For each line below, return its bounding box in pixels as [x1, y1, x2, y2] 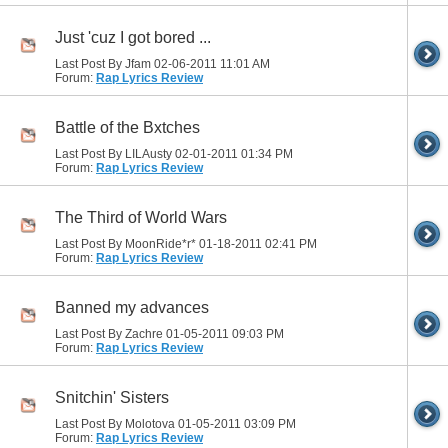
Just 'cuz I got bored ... [55, 28, 211, 46]
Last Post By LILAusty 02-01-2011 [55, 147, 241, 162]
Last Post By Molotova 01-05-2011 [55, 417, 244, 432]
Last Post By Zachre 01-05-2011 [55, 327, 232, 342]
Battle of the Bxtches [55, 118, 200, 136]
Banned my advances [55, 298, 209, 316]
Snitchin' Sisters [55, 388, 169, 406]
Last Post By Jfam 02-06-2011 [55, 57, 220, 72]
